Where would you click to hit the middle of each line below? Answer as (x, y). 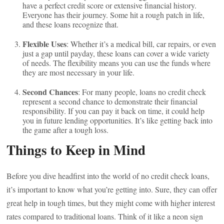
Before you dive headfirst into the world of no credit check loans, (108, 176)
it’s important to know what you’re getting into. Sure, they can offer (112, 189)
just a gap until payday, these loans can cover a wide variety (116, 53)
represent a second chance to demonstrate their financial (110, 101)
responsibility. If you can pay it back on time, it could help (114, 111)
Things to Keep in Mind (76, 150)
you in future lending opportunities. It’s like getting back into (118, 120)
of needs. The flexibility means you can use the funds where (117, 63)
